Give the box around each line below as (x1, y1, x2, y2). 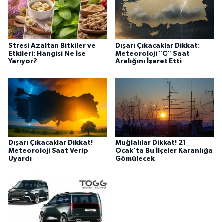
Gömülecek (115, 155, 155, 163)
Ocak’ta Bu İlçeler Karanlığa (115, 147, 213, 155)
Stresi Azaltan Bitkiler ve (8, 42, 96, 49)
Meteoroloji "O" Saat (115, 50, 190, 57)
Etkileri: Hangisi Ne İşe (8, 50, 86, 57)
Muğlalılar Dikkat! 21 (115, 139, 186, 147)
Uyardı (8, 155, 32, 163)
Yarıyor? (8, 57, 37, 65)
